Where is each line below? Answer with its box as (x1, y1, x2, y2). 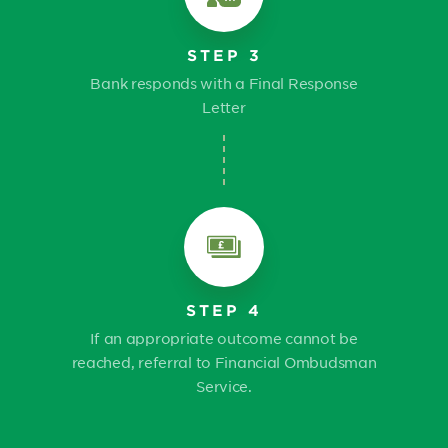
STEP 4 (186, 300, 262, 319)
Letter (202, 98, 246, 116)
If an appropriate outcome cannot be (90, 329, 358, 347)
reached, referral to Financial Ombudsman (71, 353, 377, 371)
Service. (196, 377, 252, 395)
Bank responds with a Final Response (90, 74, 358, 92)
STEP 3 (186, 45, 262, 64)
